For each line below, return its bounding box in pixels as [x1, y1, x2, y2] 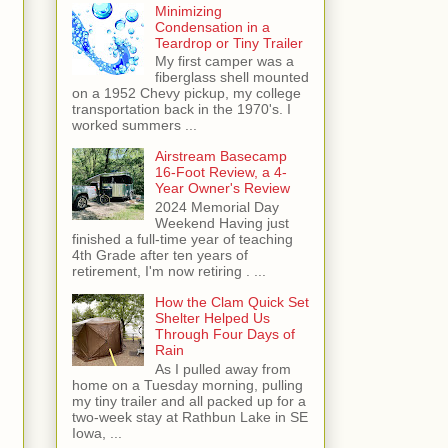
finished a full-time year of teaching [72, 231, 293, 248]
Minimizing [154, 2, 222, 19]
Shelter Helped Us [154, 310, 270, 327]
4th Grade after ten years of [72, 247, 248, 264]
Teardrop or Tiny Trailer [154, 34, 303, 51]
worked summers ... [72, 117, 197, 134]
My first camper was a [154, 53, 294, 70]
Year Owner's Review [154, 180, 290, 197]
